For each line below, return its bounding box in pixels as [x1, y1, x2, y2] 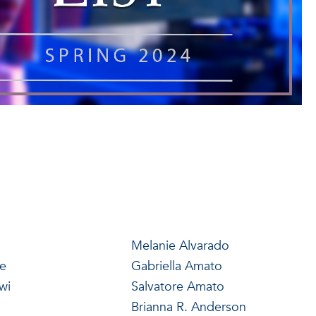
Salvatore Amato [130, 277, 224, 296]
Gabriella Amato [130, 257, 222, 275]
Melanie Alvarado [130, 236, 229, 255]
